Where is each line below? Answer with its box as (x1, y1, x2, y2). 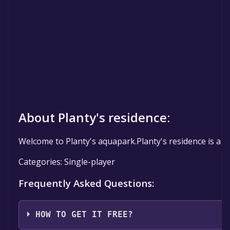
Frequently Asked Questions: (18, 177, 154, 189)
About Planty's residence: (18, 109, 170, 126)
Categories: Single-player (18, 156, 115, 167)
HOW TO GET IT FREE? (35, 210, 133, 220)
